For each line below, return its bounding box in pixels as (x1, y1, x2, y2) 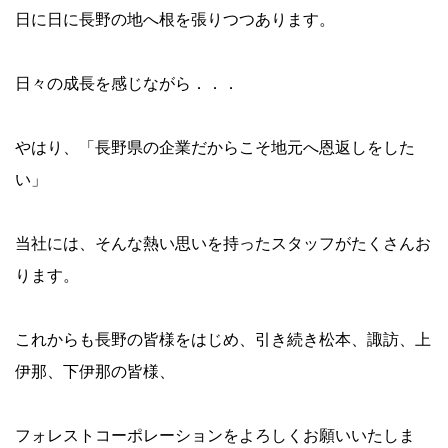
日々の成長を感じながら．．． (15, 75, 239, 92)
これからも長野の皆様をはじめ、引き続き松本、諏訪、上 (15, 331, 431, 348)
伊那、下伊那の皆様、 (15, 363, 175, 380)
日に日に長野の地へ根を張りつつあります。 (15, 11, 335, 28)
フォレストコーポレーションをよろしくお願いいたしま (15, 427, 415, 444)
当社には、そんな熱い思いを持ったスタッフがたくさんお (15, 235, 431, 252)
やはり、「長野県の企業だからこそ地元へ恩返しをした (15, 139, 415, 156)
